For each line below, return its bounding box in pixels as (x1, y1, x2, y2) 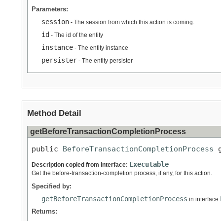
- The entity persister (77, 57, 133, 64)
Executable (129, 160, 169, 168)
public (32, 145, 63, 153)
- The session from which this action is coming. (69, 18, 194, 26)
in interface (187, 195, 220, 203)
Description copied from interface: (32, 161, 129, 168)
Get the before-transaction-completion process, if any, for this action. (32, 169, 212, 177)
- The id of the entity (49, 31, 103, 38)
